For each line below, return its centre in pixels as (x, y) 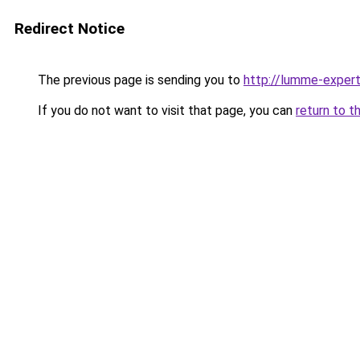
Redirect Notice (70, 29)
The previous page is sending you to (139, 80)
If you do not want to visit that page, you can (165, 110)
